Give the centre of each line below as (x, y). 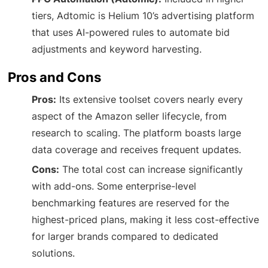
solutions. (54, 253)
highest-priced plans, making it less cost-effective (146, 220)
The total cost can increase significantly (151, 170)
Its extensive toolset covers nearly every (150, 100)
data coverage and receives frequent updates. (137, 150)
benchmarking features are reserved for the (131, 203)
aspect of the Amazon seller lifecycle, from (130, 116)
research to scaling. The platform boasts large (137, 133)
